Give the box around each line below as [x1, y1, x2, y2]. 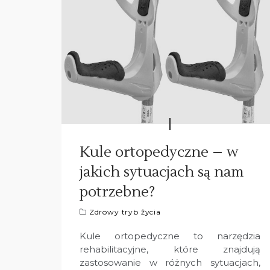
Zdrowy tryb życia [89, 207, 161, 217]
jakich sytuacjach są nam [80, 163, 244, 182]
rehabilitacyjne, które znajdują [80, 243, 260, 256]
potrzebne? [80, 183, 155, 202]
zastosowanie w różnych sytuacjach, [80, 257, 260, 269]
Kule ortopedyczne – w [80, 143, 238, 162]
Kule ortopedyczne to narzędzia [80, 230, 260, 242]
